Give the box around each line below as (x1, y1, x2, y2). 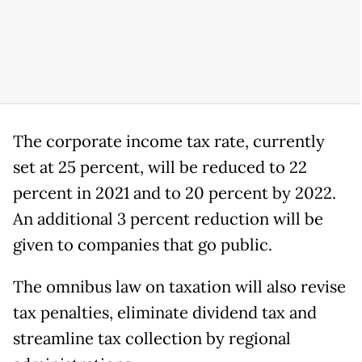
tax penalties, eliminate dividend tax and (13, 301, 317, 323)
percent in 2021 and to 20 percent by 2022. (13, 182, 336, 204)
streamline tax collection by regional (13, 327, 291, 349)
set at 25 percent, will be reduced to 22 (13, 156, 307, 178)
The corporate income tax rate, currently (13, 130, 325, 152)
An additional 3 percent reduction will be (13, 208, 323, 229)
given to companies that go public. (13, 234, 272, 255)
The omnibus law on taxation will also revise (13, 276, 346, 297)
